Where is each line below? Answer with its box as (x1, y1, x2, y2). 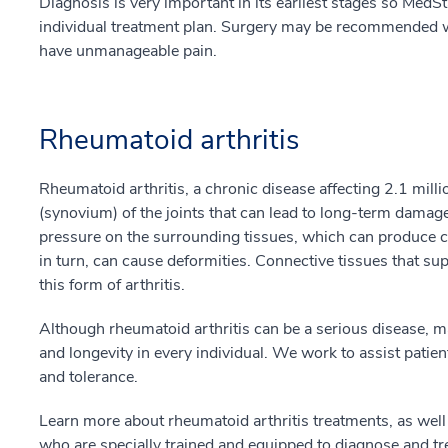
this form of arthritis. (39, 274, 185, 296)
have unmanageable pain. (39, 40, 217, 62)
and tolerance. (39, 366, 138, 388)
